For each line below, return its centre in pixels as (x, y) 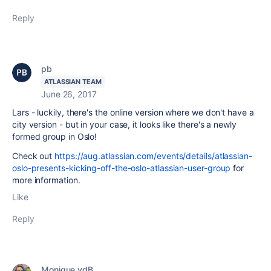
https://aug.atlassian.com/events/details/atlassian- (153, 156)
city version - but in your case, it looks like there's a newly (124, 124)
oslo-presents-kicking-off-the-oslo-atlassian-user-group (122, 168)
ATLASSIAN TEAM (73, 82)
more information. (46, 180)
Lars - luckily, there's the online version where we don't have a (133, 112)
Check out (34, 156)
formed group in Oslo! (55, 136)
